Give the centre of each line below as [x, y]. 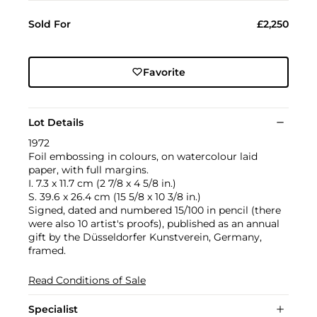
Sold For [50, 24]
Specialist [53, 309]
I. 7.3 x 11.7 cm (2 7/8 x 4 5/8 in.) [102, 183]
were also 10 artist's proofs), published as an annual [154, 223]
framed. [47, 250]
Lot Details [56, 122]
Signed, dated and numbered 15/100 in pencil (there [155, 210]
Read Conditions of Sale [87, 280]
